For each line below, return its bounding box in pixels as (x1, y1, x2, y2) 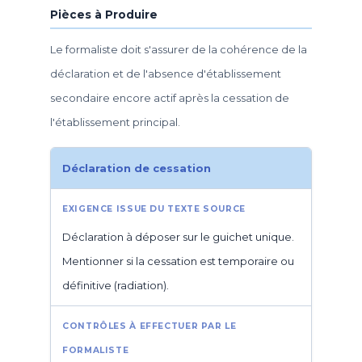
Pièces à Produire (50, 8, 158, 21)
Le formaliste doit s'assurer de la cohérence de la (50, 42, 307, 56)
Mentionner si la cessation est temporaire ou (62, 254, 294, 267)
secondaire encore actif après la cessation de (50, 90, 289, 104)
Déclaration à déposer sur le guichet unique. (62, 229, 294, 243)
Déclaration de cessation (62, 161, 211, 175)
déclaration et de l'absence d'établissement (50, 66, 281, 80)
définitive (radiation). (62, 278, 169, 292)
